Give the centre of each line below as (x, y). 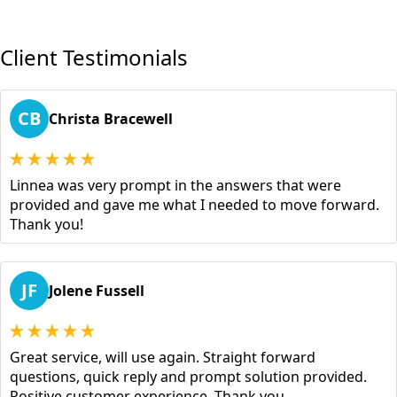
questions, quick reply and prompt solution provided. (188, 377)
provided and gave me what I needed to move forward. (195, 205)
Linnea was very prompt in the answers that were (175, 186)
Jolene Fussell (97, 291)
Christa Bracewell (111, 119)
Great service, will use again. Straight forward (163, 358)
